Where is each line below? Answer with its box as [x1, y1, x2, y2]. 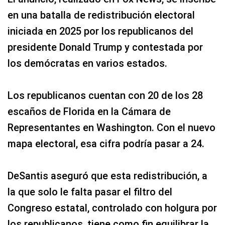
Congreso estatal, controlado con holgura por [8, 202, 217, 214]
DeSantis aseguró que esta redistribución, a [8, 170, 207, 182]
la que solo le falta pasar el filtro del [8, 186, 172, 198]
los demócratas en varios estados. [8, 57, 167, 70]
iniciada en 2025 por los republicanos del [8, 25, 193, 38]
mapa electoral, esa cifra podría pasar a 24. [8, 138, 204, 150]
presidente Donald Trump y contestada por [8, 41, 203, 54]
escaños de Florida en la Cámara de [8, 105, 171, 118]
